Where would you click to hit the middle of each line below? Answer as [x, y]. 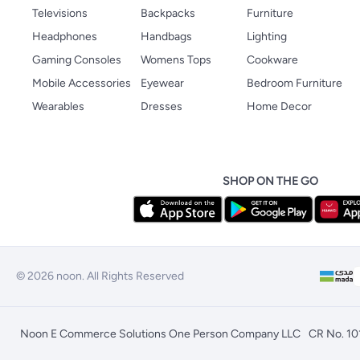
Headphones [65, 36]
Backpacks [168, 13]
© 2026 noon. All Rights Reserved [100, 276]
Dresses [162, 106]
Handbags [166, 36]
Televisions [60, 13]
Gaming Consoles [77, 59]
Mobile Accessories [82, 83]
